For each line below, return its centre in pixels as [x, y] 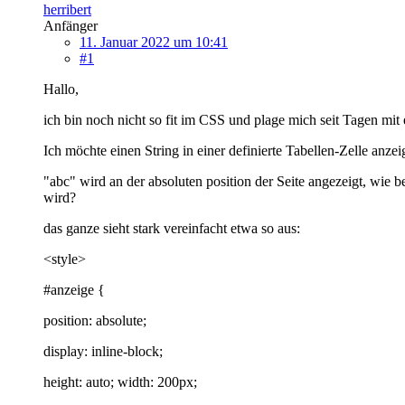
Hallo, [61, 89]
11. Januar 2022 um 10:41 [154, 42]
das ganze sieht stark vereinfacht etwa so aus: [172, 228]
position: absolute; [95, 320]
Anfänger [71, 25]
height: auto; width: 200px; [120, 381]
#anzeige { [74, 289]
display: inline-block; [103, 351]
